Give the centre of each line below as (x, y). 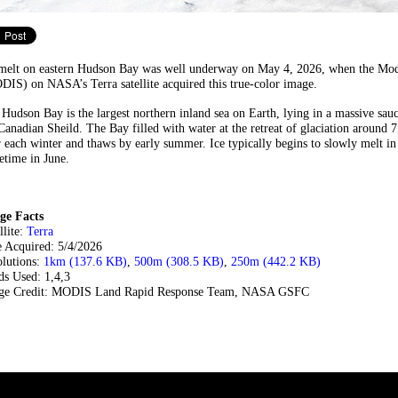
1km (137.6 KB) (85, 262)
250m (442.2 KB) (276, 262)
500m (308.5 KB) (179, 262)
